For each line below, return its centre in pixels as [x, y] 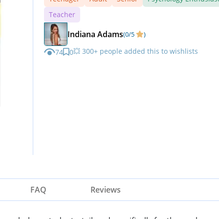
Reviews [106, 190]
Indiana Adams [95, 34]
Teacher [62, 14]
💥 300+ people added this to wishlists [136, 51]
